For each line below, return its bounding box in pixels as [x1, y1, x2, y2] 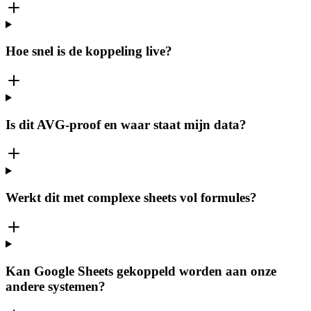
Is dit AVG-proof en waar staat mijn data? [6, 117, 246, 132]
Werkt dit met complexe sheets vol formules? [6, 190, 257, 205]
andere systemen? [6, 278, 106, 294]
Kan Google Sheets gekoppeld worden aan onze [6, 263, 276, 278]
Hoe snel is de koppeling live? [6, 44, 172, 59]
